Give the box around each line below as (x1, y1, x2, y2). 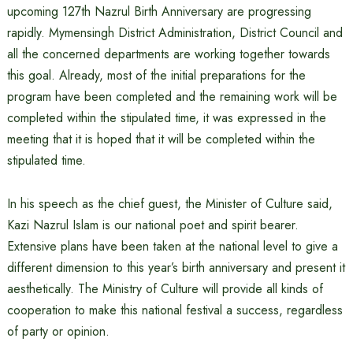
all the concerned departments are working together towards (6, 45, 330, 63)
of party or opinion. (6, 322, 110, 340)
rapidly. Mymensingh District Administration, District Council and (6, 24, 343, 42)
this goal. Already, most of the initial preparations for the (6, 66, 306, 84)
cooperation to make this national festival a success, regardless (6, 301, 343, 319)
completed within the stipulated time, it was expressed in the (6, 109, 326, 127)
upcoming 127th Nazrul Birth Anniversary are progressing (6, 2, 311, 20)
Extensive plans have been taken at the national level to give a (6, 237, 338, 255)
